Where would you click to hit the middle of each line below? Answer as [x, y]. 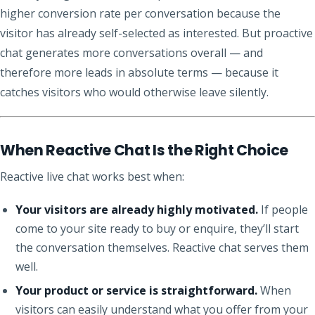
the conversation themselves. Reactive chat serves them [162, 248]
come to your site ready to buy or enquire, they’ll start [157, 229]
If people [283, 210]
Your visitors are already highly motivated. [137, 210]
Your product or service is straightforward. [137, 291]
